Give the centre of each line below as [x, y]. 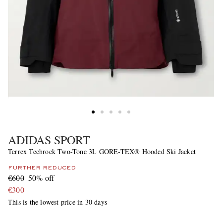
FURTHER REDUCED [42, 168]
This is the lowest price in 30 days [57, 202]
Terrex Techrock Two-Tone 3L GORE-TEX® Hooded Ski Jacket [102, 151]
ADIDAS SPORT [49, 139]
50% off [41, 177]
